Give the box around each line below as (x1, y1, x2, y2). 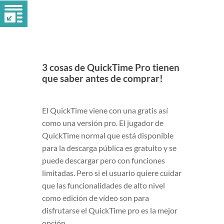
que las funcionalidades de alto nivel (42, 180, 165, 190)
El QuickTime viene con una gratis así (42, 105, 168, 115)
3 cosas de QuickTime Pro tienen (42, 61, 179, 73)
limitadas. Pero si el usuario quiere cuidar (42, 168, 181, 177)
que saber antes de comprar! (42, 72, 163, 84)
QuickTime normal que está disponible (42, 130, 173, 140)
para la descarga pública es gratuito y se (42, 143, 176, 152)
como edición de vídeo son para (42, 193, 149, 202)
